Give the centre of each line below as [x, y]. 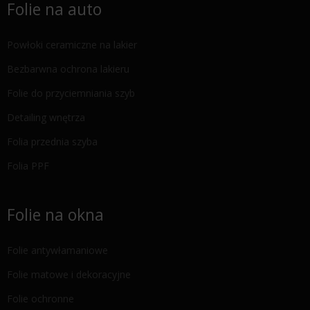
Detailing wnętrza [46, 117]
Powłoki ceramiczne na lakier [72, 45]
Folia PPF [28, 166]
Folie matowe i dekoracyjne [69, 274]
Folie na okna [55, 215]
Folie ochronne [40, 299]
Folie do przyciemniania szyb [71, 93]
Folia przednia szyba [52, 142]
